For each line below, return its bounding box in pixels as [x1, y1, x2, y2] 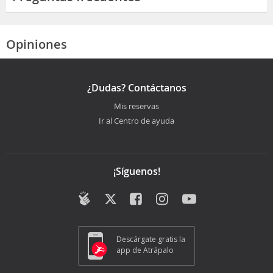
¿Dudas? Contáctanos [87, 80, 186, 94]
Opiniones [6, 35, 67, 52]
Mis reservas [114, 100, 159, 112]
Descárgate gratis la [116, 233, 185, 244]
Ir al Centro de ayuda [99, 115, 174, 126]
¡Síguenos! [113, 164, 160, 178]
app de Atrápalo [116, 244, 174, 255]
